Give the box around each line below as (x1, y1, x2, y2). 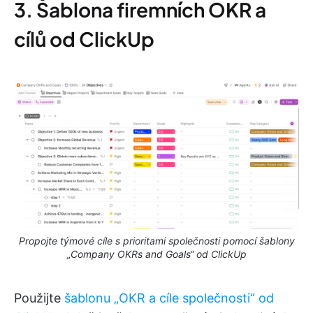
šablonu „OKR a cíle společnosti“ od (64, 291, 274, 306)
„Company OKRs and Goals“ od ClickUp (66, 248, 247, 261)
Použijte (14, 291, 64, 306)
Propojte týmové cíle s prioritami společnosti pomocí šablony (18, 235, 295, 247)
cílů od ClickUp (14, 26, 154, 51)
